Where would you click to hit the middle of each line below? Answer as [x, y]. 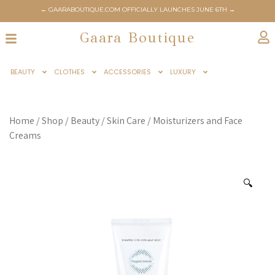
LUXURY [183, 72]
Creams [25, 135]
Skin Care [126, 121]
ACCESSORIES [127, 72]
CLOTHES [69, 72]
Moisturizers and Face [198, 121]
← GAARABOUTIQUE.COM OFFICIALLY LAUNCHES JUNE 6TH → [137, 10]
